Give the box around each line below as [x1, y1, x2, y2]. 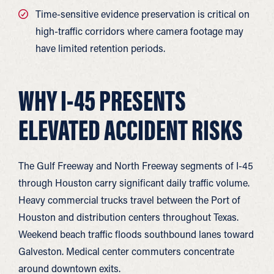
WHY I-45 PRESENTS [18, 83, 186, 119]
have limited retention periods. [35, 42, 165, 54]
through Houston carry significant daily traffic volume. [18, 176, 250, 189]
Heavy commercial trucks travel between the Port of [18, 193, 240, 206]
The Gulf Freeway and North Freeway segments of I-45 [18, 159, 253, 172]
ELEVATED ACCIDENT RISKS [18, 112, 243, 148]
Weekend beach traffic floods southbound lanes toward [18, 228, 254, 240]
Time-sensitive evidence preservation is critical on [35, 7, 250, 20]
